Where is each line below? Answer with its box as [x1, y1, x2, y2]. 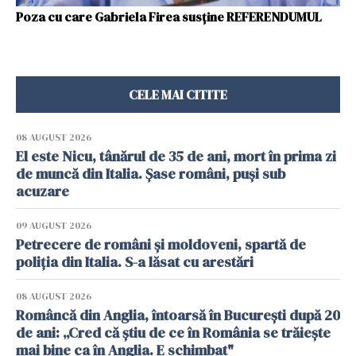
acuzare [16, 181, 69, 201]
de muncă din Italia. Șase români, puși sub [16, 164, 285, 184]
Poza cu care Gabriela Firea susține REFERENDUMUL [16, 8, 322, 25]
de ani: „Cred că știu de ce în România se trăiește [16, 323, 331, 342]
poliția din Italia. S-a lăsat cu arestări [16, 252, 253, 272]
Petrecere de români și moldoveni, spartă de [16, 234, 306, 254]
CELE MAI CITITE [129, 86, 227, 103]
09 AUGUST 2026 [16, 219, 91, 232]
